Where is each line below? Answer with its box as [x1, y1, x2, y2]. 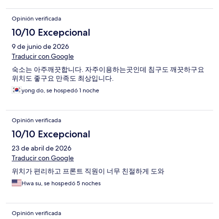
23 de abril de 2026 [12, 144, 71, 153]
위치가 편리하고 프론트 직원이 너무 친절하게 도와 [12, 167, 164, 176]
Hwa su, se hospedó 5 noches [22, 179, 101, 188]
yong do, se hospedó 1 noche [22, 87, 99, 95]
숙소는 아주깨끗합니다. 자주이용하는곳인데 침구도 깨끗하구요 [12, 65, 204, 74]
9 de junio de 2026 [12, 42, 69, 51]
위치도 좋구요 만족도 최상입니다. [12, 74, 114, 83]
